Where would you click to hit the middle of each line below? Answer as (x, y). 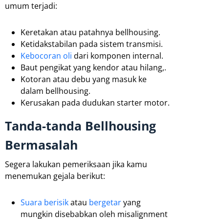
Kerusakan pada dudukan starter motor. (95, 102)
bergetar (105, 202)
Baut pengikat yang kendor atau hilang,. (93, 67)
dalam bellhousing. (55, 91)
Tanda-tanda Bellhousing (80, 125)
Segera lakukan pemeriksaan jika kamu (76, 164)
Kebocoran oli (46, 55)
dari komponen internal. (118, 55)
